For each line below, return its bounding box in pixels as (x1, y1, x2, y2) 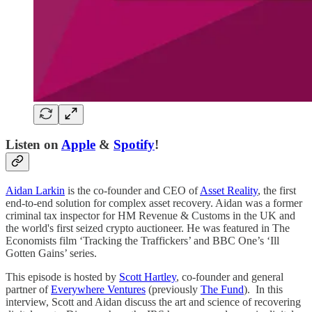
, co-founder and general (176, 270, 283, 283)
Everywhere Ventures (51, 283, 146, 295)
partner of (6, 283, 51, 295)
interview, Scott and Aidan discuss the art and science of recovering (6, 295, 301, 308)
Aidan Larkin (6, 184, 65, 196)
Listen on (6, 137, 61, 153)
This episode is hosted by (6, 270, 119, 283)
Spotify (114, 137, 155, 153)
